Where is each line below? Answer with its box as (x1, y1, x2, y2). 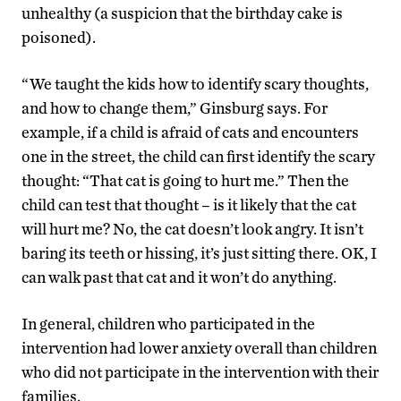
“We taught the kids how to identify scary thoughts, (21, 73, 369, 93)
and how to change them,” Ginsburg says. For (21, 98, 328, 117)
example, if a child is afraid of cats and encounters (21, 122, 359, 141)
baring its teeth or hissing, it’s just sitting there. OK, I (21, 243, 377, 262)
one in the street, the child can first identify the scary (21, 146, 375, 166)
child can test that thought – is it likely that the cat (21, 194, 356, 214)
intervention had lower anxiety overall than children (21, 337, 377, 357)
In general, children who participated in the (21, 313, 315, 333)
